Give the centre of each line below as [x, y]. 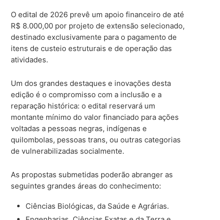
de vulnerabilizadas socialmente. [68, 151]
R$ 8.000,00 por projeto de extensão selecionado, [98, 26]
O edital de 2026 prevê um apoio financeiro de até [98, 14]
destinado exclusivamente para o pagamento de [94, 37]
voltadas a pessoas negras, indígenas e [79, 128]
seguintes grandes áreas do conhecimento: [86, 186]
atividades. [30, 59]
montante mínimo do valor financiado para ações [95, 117]
